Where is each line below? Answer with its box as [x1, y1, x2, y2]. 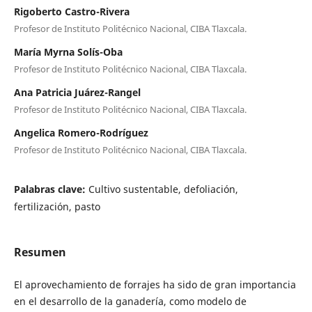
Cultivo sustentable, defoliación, [88, 182, 238, 196]
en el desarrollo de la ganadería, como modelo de [13, 294, 247, 308]
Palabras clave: [13, 182, 88, 196]
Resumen [13, 244, 66, 260]
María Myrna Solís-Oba [13, 45, 123, 58]
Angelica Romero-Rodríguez [13, 125, 148, 139]
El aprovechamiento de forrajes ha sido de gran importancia [13, 277, 296, 291]
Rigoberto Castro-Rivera [13, 4, 130, 18]
